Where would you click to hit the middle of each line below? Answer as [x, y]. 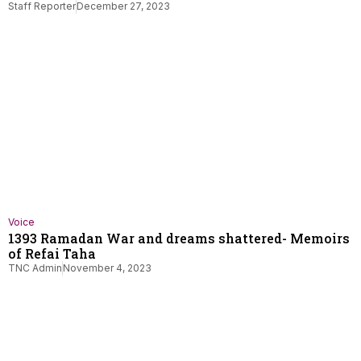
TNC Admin [35, 268]
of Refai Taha [52, 253]
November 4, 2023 [107, 268]
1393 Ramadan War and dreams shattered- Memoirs [179, 238]
